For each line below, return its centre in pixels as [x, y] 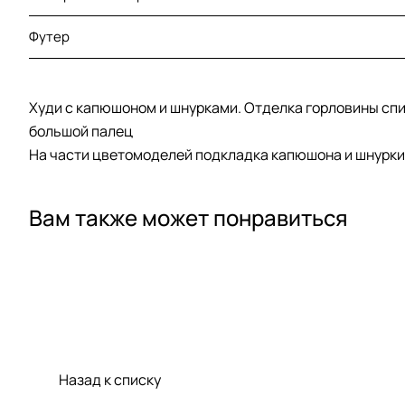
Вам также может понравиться [188, 217]
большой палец [81, 131]
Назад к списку [110, 379]
